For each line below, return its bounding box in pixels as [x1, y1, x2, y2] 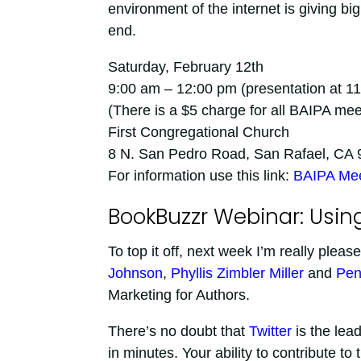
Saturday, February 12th [107, 58, 263, 75]
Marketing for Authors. [107, 286, 250, 303]
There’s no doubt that [107, 322, 249, 339]
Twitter [248, 322, 292, 339]
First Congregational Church [107, 123, 289, 140]
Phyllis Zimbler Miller [170, 264, 304, 281]
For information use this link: [107, 167, 293, 184]
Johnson [107, 264, 163, 281]
